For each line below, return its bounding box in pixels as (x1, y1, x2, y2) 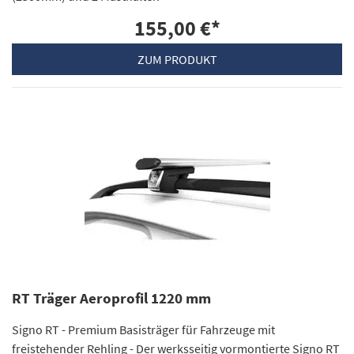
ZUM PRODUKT (137, 51, 217, 68)
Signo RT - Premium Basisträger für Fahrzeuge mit (12, 321, 275, 337)
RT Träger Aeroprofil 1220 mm (12, 288, 211, 307)
